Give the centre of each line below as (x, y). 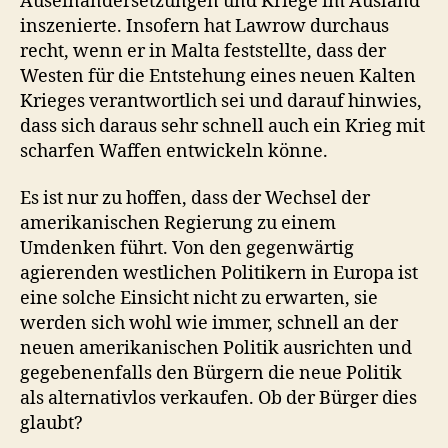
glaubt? (51, 423)
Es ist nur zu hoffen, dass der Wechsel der (195, 198)
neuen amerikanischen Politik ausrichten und (216, 348)
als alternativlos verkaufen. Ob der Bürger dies (218, 398)
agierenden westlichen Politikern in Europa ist (219, 273)
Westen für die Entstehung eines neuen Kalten (218, 76)
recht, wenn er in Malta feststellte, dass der (203, 51)
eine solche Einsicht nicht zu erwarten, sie (199, 298)
